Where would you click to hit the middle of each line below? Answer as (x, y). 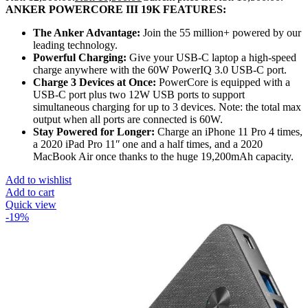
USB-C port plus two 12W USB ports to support (139, 94)
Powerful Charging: (80, 57)
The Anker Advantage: (87, 32)
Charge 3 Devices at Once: (95, 82)
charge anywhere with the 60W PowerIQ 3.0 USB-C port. (160, 69)
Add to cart (30, 192)
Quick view (31, 204)
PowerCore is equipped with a (223, 82)
